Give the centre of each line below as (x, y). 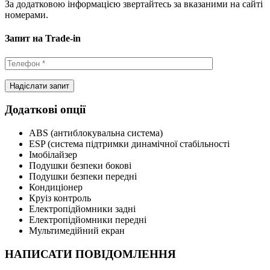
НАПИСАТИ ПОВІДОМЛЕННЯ (90, 254)
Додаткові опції (45, 110)
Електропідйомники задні (82, 209)
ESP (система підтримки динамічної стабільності (129, 144)
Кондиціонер (56, 187)
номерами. (27, 15)
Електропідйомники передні (88, 220)
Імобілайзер (53, 155)
